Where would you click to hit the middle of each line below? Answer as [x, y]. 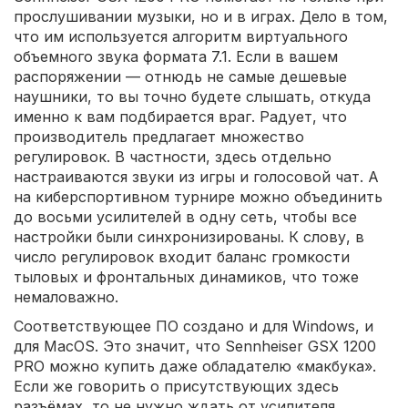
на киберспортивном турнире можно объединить [198, 196]
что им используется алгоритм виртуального [181, 36]
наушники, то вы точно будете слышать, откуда [192, 96]
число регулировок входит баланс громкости [182, 256]
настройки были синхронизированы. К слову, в [189, 236]
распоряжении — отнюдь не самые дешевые [180, 76]
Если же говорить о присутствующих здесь [176, 386]
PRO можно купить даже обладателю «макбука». [195, 366]
